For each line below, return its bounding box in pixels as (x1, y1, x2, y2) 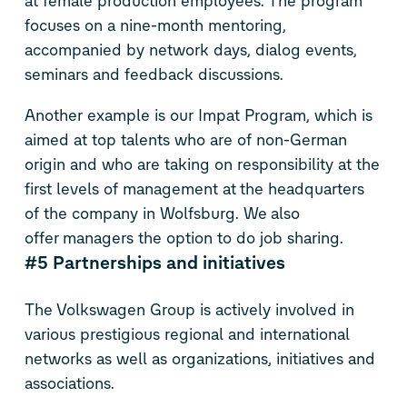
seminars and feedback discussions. (24, 65, 283, 85)
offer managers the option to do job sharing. (24, 228, 343, 249)
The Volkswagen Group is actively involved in (24, 300, 354, 321)
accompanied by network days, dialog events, (24, 40, 357, 61)
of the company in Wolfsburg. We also (24, 203, 300, 224)
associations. (24, 373, 114, 394)
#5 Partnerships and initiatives (24, 252, 285, 274)
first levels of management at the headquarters (24, 179, 364, 200)
